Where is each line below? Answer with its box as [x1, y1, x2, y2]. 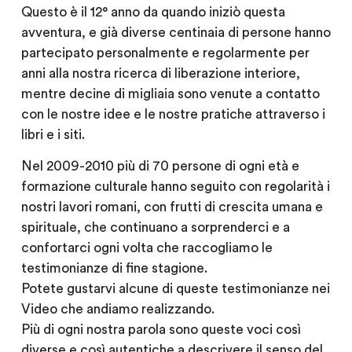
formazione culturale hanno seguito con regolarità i [20, 179, 330, 193]
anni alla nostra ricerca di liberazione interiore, [20, 66, 300, 80]
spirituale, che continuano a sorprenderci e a [20, 220, 290, 234]
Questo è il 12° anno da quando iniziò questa [20, 5, 285, 19]
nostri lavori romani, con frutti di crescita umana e [20, 200, 323, 214]
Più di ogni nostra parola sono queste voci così [20, 322, 301, 336]
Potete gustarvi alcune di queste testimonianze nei [20, 281, 330, 295]
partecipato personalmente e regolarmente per [20, 46, 310, 60]
